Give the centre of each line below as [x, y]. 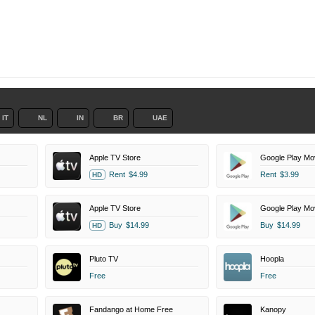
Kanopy [273, 309]
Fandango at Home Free [131, 309]
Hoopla [272, 258]
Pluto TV [104, 258]
